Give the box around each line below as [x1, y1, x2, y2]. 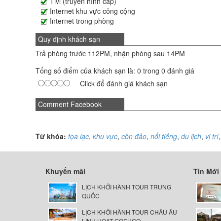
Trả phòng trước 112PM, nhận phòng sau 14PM [36, 48, 185, 58]
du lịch [181, 131, 201, 141]
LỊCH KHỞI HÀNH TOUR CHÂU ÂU [81, 207, 177, 216]
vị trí [205, 131, 219, 141]
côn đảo [121, 131, 147, 141]
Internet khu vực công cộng [50, 6, 135, 16]
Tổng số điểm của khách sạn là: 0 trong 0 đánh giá [36, 66, 194, 75]
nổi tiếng [150, 131, 177, 141]
